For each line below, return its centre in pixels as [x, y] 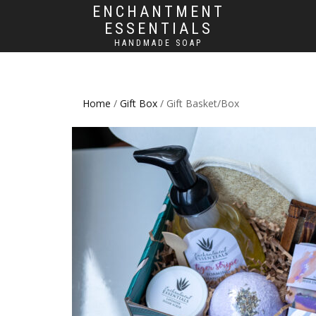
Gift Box [139, 103]
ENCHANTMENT [158, 12]
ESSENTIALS [158, 29]
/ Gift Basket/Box [198, 103]
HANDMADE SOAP [158, 43]
